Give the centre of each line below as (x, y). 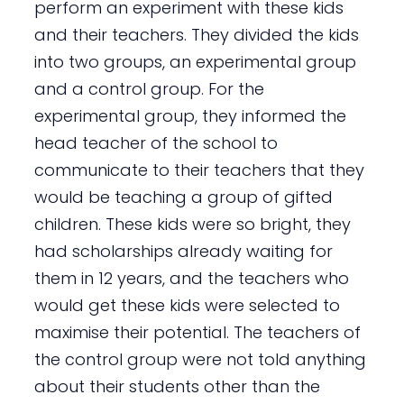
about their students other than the (177, 386)
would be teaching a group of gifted (183, 197)
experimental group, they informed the (190, 115)
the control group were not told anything (200, 359)
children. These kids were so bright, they (192, 224)
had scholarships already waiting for (183, 251)
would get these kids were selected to (187, 305)
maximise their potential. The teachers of (197, 332)
